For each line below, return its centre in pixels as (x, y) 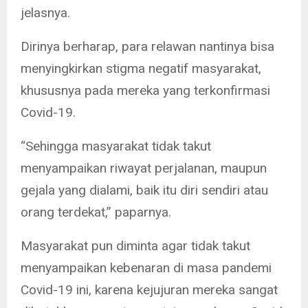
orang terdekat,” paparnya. (96, 212)
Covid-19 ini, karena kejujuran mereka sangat (149, 289)
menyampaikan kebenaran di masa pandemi (146, 267)
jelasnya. (45, 12)
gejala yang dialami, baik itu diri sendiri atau (144, 190)
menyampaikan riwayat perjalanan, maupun (144, 168)
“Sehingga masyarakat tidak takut (116, 146)
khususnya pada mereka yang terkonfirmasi (145, 90)
